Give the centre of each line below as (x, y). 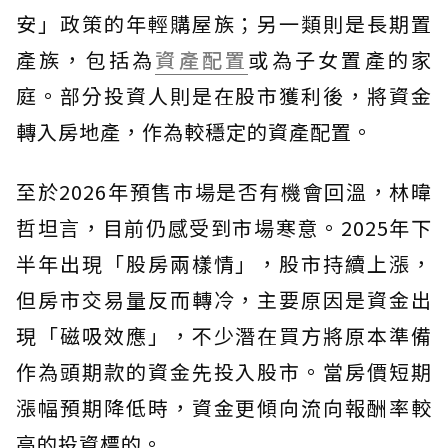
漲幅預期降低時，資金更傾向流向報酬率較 (224, 407)
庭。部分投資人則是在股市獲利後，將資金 (224, 95)
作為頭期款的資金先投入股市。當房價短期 (224, 371)
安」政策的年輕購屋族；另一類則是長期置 (224, 23)
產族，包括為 (86, 59)
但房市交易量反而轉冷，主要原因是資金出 (224, 299)
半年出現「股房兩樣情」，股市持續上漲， (224, 263)
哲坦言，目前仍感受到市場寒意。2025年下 (224, 227)
